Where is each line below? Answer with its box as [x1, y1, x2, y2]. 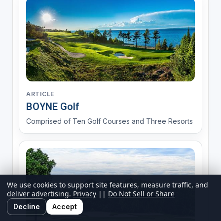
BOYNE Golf [26, 100, 79, 112]
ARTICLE [26, 90, 54, 98]
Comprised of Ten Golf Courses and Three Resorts [26, 116, 193, 125]
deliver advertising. [7, 189, 73, 198]
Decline [13, 202, 40, 211]
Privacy [73, 189, 96, 198]
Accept [52, 202, 77, 211]
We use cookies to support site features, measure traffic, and [7, 180, 208, 189]
